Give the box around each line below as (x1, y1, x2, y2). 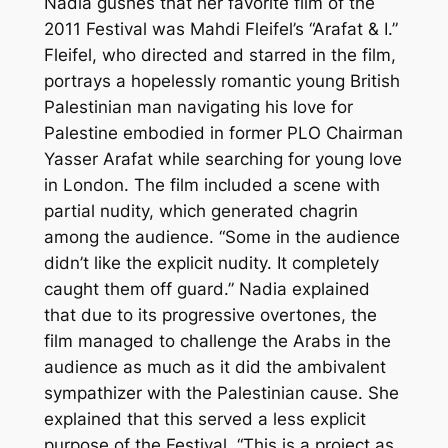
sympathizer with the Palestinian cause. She (43, 383, 399, 404)
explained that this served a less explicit (43, 409, 366, 430)
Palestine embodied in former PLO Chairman (43, 123, 403, 144)
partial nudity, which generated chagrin (43, 201, 358, 222)
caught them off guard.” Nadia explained (43, 279, 370, 300)
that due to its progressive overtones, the (43, 305, 377, 326)
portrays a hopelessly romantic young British (43, 71, 400, 92)
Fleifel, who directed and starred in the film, (43, 45, 396, 66)
